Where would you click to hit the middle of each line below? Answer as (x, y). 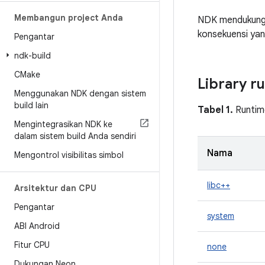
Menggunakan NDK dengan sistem (80, 93)
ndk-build (33, 56)
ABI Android (37, 226)
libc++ (219, 185)
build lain (31, 105)
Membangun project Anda (69, 18)
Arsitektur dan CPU (55, 188)
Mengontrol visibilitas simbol (69, 155)
